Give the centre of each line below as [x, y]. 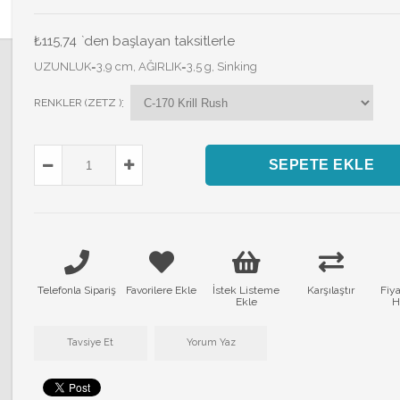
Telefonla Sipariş [76, 291]
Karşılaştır [331, 291]
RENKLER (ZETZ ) [78, 103]
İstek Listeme [246, 291]
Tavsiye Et [91, 343]
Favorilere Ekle [162, 291]
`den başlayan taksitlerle [158, 42]
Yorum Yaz [211, 343]
